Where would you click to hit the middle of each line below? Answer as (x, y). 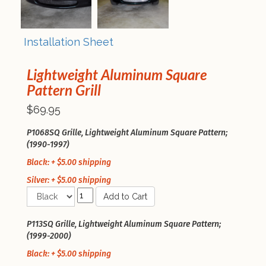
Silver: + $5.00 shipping (69, 180)
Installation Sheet (69, 42)
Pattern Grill (64, 90)
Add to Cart (125, 196)
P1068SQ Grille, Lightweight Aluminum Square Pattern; (127, 132)
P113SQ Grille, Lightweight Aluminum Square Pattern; (124, 224)
